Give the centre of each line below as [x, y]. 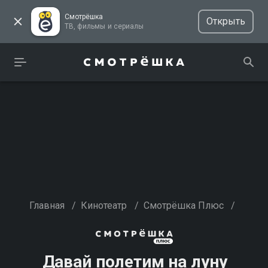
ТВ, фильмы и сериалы [128, 26]
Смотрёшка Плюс [184, 205]
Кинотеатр [104, 205]
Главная [47, 205]
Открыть [226, 21]
